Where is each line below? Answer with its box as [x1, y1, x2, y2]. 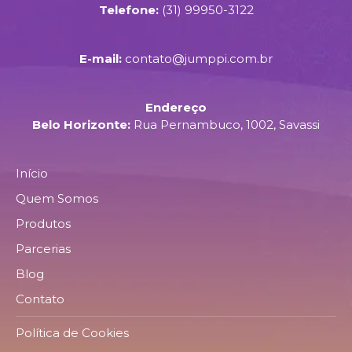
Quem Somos [16, 191, 98, 207]
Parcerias [16, 241, 71, 257]
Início [16, 166, 48, 181]
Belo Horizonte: [32, 117, 130, 133]
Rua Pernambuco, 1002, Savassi [134, 117, 320, 133]
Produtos [16, 216, 71, 232]
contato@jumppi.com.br [125, 51, 273, 67]
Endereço [145, 100, 207, 115]
